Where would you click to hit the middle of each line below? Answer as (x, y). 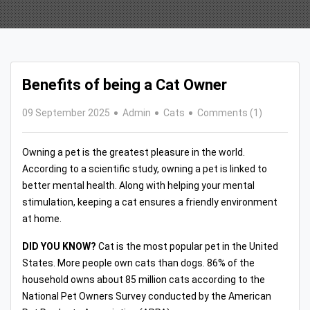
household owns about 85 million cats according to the (144, 279)
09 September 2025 (66, 112)
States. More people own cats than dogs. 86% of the (138, 263)
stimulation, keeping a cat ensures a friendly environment (150, 202)
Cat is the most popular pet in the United (187, 246)
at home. (42, 218)
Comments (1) (230, 112)
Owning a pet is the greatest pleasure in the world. (134, 152)
